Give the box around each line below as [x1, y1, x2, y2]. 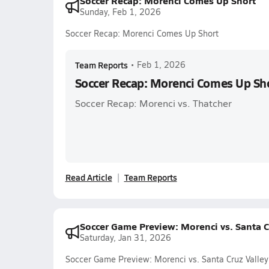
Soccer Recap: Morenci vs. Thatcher [74, 97, 232, 109]
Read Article [65, 171, 112, 183]
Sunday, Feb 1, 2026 [79, 6, 161, 17]
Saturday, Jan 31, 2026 [79, 232, 171, 243]
